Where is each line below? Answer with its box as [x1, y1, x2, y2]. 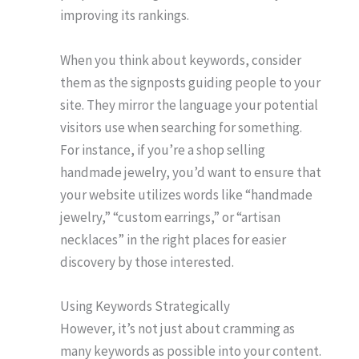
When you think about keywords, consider [60, 50, 301, 69]
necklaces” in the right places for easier [60, 230, 286, 248]
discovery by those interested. [60, 252, 234, 271]
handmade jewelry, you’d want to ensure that [60, 163, 321, 181]
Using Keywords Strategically [60, 296, 230, 315]
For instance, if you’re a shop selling [60, 140, 265, 159]
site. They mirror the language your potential [60, 95, 318, 114]
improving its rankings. [60, 6, 189, 25]
